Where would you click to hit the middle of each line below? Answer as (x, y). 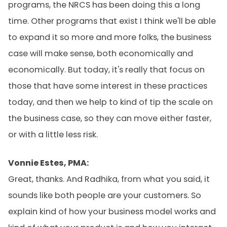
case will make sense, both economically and (101, 53)
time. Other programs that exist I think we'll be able (112, 21)
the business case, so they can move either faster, (110, 118)
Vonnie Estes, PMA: (48, 163)
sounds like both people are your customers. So (105, 195)
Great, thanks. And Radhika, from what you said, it (109, 179)
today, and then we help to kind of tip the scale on (110, 102)
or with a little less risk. (53, 135)
